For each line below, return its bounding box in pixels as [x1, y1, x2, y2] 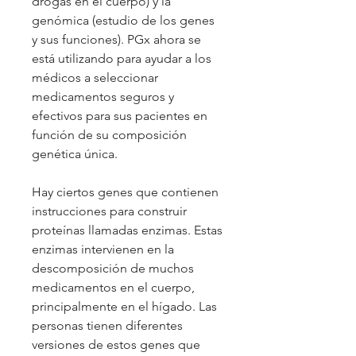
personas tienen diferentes [32, 317, 183, 333]
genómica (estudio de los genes [32, 12, 215, 28]
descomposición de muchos [32, 260, 194, 276]
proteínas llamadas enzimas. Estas [32, 222, 222, 238]
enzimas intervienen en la [32, 241, 174, 257]
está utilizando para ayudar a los [32, 50, 211, 66]
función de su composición [32, 126, 187, 142]
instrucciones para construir [32, 203, 187, 219]
